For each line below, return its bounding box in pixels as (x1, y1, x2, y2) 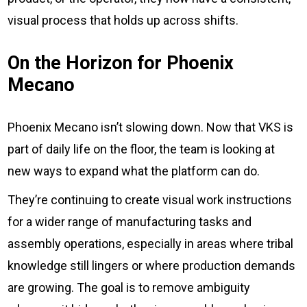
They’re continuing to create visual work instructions (8, 193, 293, 208)
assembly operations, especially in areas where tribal (8, 236, 294, 251)
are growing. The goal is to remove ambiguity (8, 280, 251, 295)
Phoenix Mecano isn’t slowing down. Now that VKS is (8, 120, 294, 135)
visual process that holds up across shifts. (8, 13, 239, 28)
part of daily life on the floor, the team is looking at (8, 142, 275, 157)
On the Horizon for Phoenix (8, 52, 234, 75)
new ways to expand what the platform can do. (8, 164, 260, 179)
